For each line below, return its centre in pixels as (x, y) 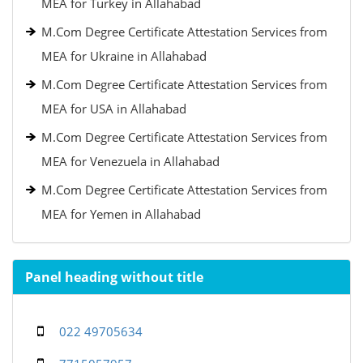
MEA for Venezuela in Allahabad (130, 161)
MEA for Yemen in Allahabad (121, 214)
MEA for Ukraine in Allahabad (124, 56)
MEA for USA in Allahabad (114, 109)
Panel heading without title (114, 277)
